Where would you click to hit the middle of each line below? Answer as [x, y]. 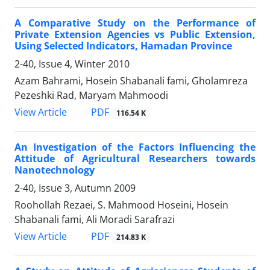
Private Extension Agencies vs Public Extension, [135, 34]
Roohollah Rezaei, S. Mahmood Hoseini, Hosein [121, 205]
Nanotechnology [55, 170]
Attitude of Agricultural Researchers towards [135, 158]
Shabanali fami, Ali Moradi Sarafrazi [95, 219]
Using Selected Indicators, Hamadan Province [123, 46]
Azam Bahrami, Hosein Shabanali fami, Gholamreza [131, 80]
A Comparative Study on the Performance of [135, 23]
